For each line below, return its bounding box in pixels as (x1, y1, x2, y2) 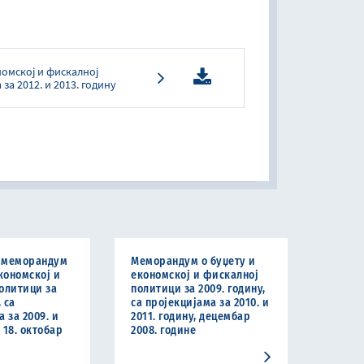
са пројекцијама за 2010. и (131, 296, 270, 310)
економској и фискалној (131, 268, 259, 282)
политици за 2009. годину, (131, 282, 266, 296)
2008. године (131, 323, 197, 337)
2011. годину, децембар (131, 310, 251, 323)
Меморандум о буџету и (131, 254, 256, 268)
